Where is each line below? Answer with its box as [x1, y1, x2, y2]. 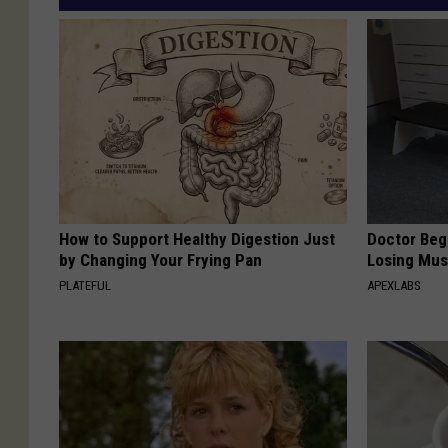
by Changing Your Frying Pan [59, 249, 262, 270]
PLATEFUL [59, 277, 111, 293]
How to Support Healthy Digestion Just [59, 228, 335, 249]
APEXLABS [367, 277, 422, 293]
